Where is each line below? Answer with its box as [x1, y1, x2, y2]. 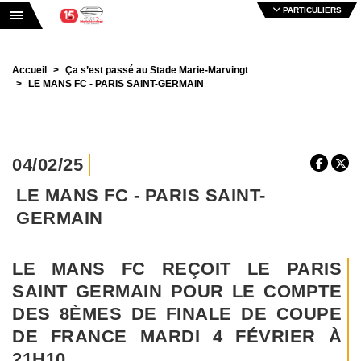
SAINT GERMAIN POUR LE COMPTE [12, 281, 342, 301]
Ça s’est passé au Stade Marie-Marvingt [65, 64, 248, 76]
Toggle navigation [15, 13, 107, 24]
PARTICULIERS [280, 6, 342, 15]
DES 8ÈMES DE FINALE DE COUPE [12, 304, 342, 324]
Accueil [12, 64, 47, 76]
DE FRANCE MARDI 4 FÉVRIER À [12, 326, 342, 346]
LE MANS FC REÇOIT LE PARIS [12, 259, 342, 279]
